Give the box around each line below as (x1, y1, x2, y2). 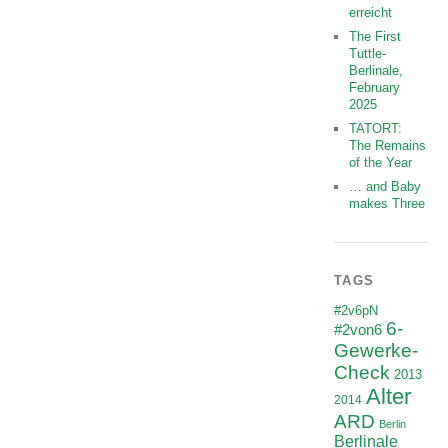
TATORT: (349, 121, 403, 137)
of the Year (349, 155, 413, 171)
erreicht (349, 5, 393, 21)
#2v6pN (334, 303, 379, 319)
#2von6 (334, 321, 383, 339)
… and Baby (349, 179, 422, 195)
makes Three (349, 196, 426, 212)
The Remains (349, 138, 427, 154)
